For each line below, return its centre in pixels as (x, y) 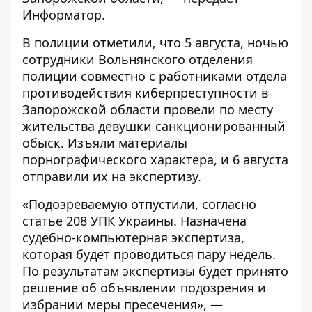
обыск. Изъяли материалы (105, 143)
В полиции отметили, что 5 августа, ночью (155, 42)
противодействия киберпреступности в (145, 93)
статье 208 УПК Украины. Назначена (134, 221)
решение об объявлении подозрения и (144, 288)
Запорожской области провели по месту (148, 109)
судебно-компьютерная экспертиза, (133, 237)
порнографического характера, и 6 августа (155, 159)
